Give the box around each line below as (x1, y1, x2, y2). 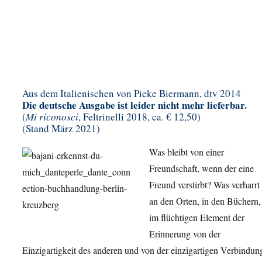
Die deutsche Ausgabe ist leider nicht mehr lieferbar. (22, 98, 247, 113)
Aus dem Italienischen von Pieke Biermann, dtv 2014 (22, 87, 241, 101)
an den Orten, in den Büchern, (149, 195, 261, 208)
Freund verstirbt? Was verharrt (149, 178, 260, 191)
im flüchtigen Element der (149, 211, 244, 224)
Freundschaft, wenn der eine (149, 162, 254, 175)
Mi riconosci (26, 110, 78, 124)
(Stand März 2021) (22, 122, 100, 136)
